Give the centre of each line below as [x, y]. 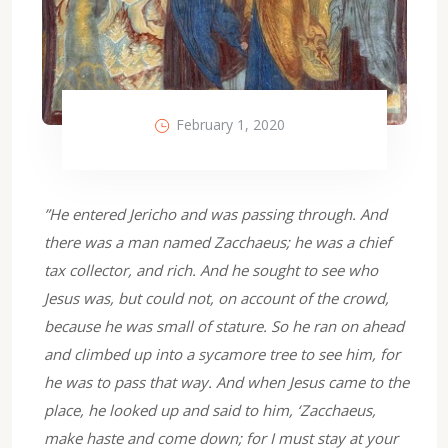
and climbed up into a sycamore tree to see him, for [222, 353]
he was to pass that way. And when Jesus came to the [226, 381]
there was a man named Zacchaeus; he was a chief [217, 241]
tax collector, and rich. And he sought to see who [211, 269]
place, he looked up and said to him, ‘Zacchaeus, [210, 409]
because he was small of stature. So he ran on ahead [224, 325]
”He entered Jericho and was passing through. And [215, 213]
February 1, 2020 [230, 124]
